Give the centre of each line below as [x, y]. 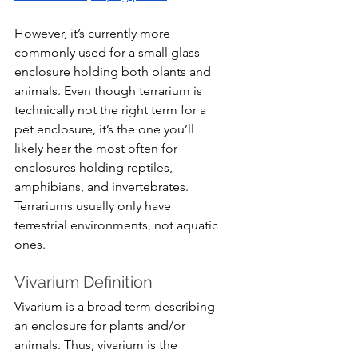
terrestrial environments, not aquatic [118, 225]
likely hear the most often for [97, 148]
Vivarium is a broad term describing [116, 306]
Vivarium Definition [84, 282]
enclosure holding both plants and [114, 71]
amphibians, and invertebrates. [103, 186]
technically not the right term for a [112, 109]
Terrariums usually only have [94, 205]
